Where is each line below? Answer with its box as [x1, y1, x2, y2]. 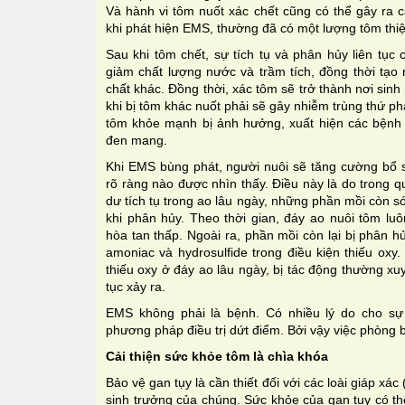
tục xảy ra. [106, 278, 165, 294]
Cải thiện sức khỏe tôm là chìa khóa [106, 348, 328, 363]
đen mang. [106, 132, 167, 147]
